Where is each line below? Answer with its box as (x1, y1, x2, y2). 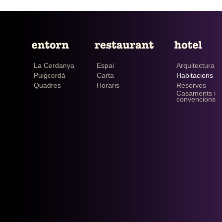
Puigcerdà (34, 71, 65, 79)
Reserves (176, 81, 206, 89)
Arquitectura (176, 61, 215, 69)
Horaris (97, 81, 119, 89)
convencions (176, 95, 216, 103)
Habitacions (176, 71, 213, 79)
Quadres (34, 81, 61, 89)
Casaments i (176, 89, 216, 97)
